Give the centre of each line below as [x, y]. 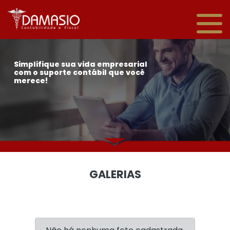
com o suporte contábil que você [79, 72]
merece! [31, 81]
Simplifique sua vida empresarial [80, 64]
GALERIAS [115, 174]
